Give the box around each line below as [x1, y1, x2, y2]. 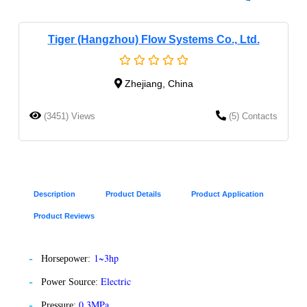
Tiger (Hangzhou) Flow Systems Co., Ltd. [47, 33, 260, 45]
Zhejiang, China [124, 77, 193, 89]
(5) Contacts [229, 110, 278, 121]
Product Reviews [34, 211, 95, 220]
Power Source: [41, 276, 101, 287]
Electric [101, 274, 134, 288]
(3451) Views [44, 110, 95, 121]
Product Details [106, 189, 161, 198]
